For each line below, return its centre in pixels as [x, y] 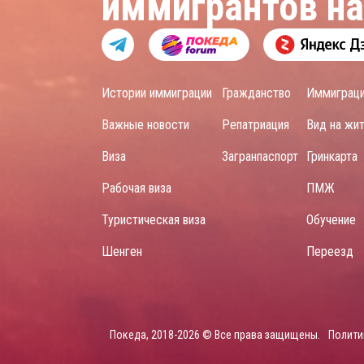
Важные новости [145, 125]
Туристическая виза [154, 220]
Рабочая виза [136, 188]
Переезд [330, 251]
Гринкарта [332, 156]
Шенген [122, 251]
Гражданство [256, 93]
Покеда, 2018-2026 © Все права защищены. [215, 335]
